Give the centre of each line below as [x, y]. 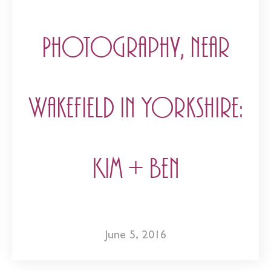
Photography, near [135, 48]
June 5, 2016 [135, 236]
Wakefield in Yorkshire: [135, 109]
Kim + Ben [135, 169]
